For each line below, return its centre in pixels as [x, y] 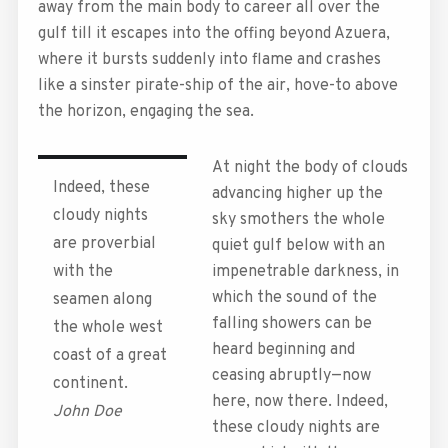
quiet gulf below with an [298, 245]
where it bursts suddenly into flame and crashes [209, 59]
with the [82, 271]
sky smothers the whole [298, 219]
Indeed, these [101, 187]
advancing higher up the [297, 193]
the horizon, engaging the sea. [145, 111]
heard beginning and [283, 349]
